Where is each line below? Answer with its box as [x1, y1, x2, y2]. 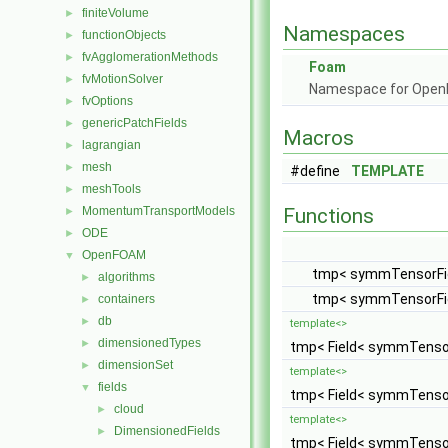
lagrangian [82, 138, 141, 152]
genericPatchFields [82, 116, 187, 130]
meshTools [82, 182, 141, 196]
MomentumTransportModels [82, 204, 235, 218]
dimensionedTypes [98, 336, 201, 350]
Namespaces [283, 22, 405, 46]
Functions [283, 204, 374, 228]
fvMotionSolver [82, 72, 163, 86]
